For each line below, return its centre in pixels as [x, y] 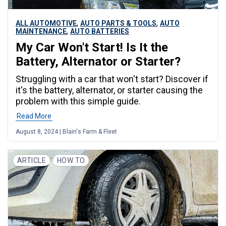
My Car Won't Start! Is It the [92, 47]
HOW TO [71, 160]
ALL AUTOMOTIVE [46, 23]
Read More [34, 116]
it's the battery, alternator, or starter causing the [109, 90]
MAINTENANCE [41, 31]
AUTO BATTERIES [100, 31]
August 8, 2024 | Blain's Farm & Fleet [66, 131]
